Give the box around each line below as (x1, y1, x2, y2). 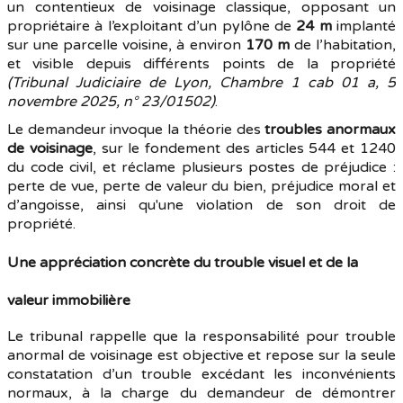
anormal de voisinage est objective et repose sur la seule (7, 346, 396, 364)
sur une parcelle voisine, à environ (7, 36, 246, 54)
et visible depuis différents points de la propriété (7, 55, 396, 73)
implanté (331, 17, 396, 35)
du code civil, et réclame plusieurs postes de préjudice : (7, 158, 396, 176)
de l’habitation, (289, 36, 397, 54)
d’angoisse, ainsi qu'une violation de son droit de (7, 196, 396, 214)
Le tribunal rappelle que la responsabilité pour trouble (7, 327, 396, 345)
